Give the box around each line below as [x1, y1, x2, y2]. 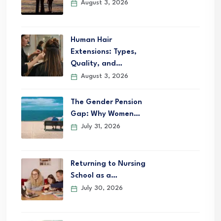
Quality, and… [71, 60, 122, 68]
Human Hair [71, 37, 112, 44]
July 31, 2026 [79, 123, 120, 130]
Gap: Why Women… [71, 110, 140, 118]
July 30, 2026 [79, 185, 123, 192]
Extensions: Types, [71, 48, 137, 56]
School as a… [71, 172, 117, 180]
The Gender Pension [71, 99, 142, 107]
